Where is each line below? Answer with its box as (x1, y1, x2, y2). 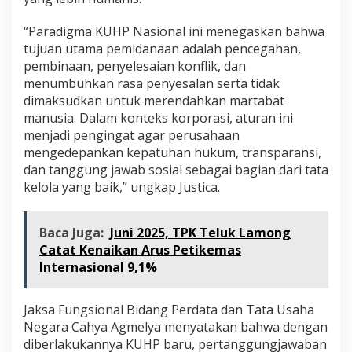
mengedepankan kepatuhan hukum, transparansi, (24, 144, 321, 161)
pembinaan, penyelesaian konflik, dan (24, 57, 246, 75)
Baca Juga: (39, 224, 104, 241)
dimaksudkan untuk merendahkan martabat (24, 92, 284, 109)
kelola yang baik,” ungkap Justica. (24, 178, 220, 196)
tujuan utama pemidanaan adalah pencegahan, (24, 40, 301, 57)
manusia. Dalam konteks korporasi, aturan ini (24, 109, 293, 126)
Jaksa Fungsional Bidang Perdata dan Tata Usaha (24, 301, 314, 318)
